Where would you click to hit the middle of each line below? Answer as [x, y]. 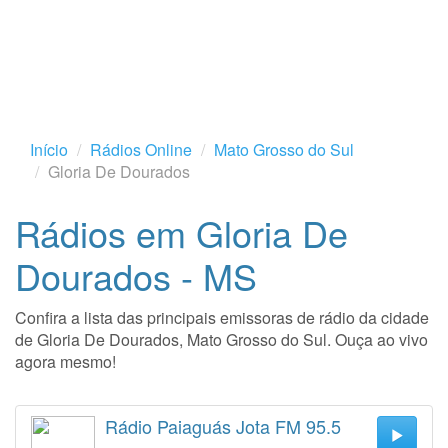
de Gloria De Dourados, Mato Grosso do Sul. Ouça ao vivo [221, 339]
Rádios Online [141, 149]
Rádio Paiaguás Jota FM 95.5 [223, 426]
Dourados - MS [136, 275]
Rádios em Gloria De [181, 232]
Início [49, 149]
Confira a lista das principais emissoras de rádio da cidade [222, 317]
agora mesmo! [65, 361]
